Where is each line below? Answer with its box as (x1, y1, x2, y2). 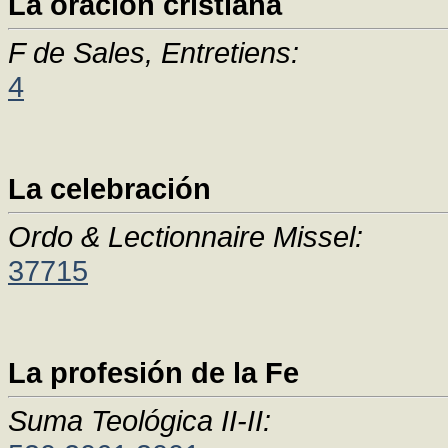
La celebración (8, 172, 211, 205)
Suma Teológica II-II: (8, 404, 271, 437)
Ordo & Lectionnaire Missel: (8, 220, 363, 253)
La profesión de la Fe (8, 356, 299, 389)
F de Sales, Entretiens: (8, 36, 299, 69)
